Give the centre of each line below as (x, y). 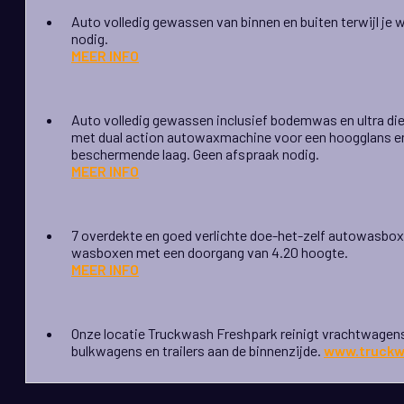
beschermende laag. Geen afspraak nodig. (195, 154)
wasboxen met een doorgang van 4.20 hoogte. (210, 252)
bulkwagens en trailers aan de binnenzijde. (197, 351)
